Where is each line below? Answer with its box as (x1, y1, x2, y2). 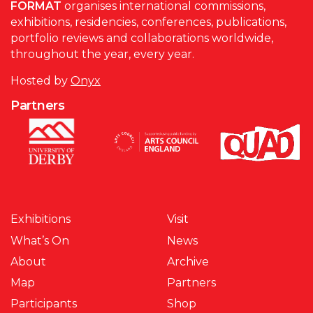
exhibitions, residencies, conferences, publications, (10, 15, 286, 29)
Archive (167, 254, 209, 268)
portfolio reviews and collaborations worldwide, (10, 31, 273, 45)
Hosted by (10, 73, 71, 87)
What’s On (10, 233, 69, 247)
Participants (10, 297, 77, 311)
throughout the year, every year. (10, 48, 194, 61)
